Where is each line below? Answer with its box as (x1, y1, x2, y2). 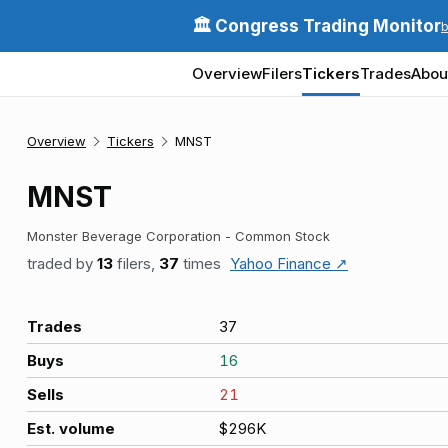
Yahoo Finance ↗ (230, 254, 348, 273)
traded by (27, 254, 97, 273)
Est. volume (27, 419, 115, 438)
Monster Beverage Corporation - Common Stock (27, 228, 330, 244)
